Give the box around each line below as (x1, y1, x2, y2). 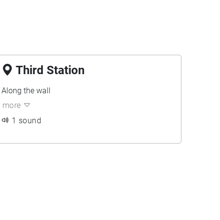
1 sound (11, 116, 42, 125)
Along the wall (1, 86, 51, 95)
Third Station (15, 63, 84, 77)
